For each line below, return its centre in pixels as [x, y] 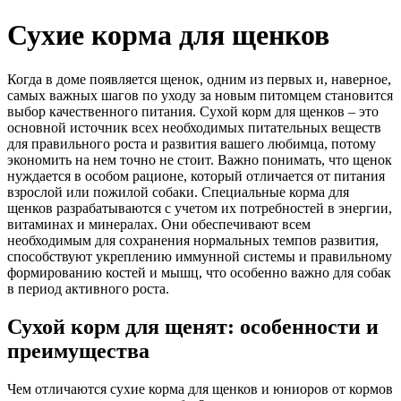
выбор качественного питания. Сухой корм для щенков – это [193, 111]
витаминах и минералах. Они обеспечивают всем [159, 224]
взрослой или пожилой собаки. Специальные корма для [178, 192]
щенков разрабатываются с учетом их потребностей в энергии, [200, 208]
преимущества [78, 350]
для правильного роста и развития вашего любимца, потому [192, 143]
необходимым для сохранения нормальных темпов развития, [193, 240]
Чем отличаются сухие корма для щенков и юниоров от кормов [200, 388]
